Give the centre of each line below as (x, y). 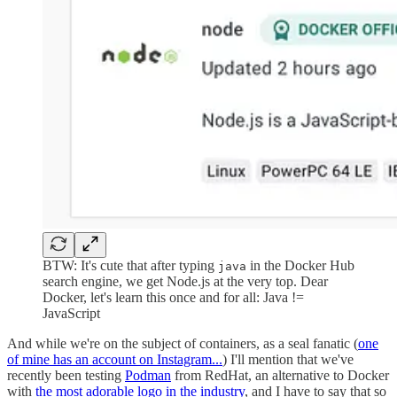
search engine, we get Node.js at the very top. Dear (185, 282)
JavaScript (71, 314)
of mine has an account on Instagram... (115, 360)
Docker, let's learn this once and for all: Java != (173, 298)
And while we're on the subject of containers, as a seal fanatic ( (183, 344)
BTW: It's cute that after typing (130, 266)
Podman (148, 376)
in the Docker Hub (300, 266)
